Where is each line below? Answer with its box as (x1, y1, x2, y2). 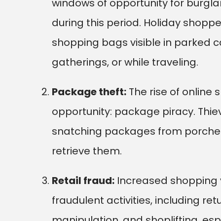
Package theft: (51, 85, 126, 99)
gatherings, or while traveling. (51, 55, 198, 69)
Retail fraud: (51, 174, 114, 187)
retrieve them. (51, 144, 122, 158)
